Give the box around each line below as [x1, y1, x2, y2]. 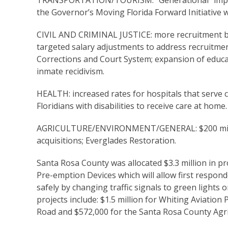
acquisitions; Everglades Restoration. [37, 135, 176, 147]
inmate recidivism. [37, 66, 104, 77]
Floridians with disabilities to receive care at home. [37, 100, 227, 112]
